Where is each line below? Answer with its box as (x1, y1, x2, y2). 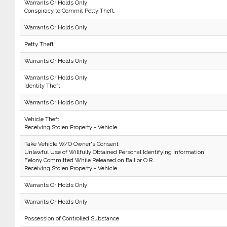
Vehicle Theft (24, 116, 59, 123)
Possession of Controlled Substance (24, 215, 119, 222)
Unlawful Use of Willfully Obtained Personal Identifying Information (24, 148, 204, 156)
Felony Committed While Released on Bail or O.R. (24, 157, 154, 164)
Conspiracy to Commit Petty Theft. (24, 7, 116, 14)
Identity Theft (24, 82, 60, 89)
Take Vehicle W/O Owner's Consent (24, 140, 119, 147)
